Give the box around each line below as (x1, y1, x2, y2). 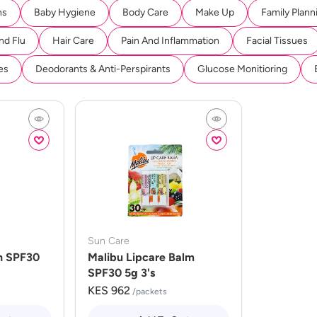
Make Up (195, 6, 234, 18)
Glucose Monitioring (197, 63, 287, 75)
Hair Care (52, 35, 94, 47)
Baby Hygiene (34, 6, 96, 18)
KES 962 (87, 284, 130, 297)
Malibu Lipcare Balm (87, 250, 195, 264)
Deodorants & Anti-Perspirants (35, 63, 171, 75)
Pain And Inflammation (121, 35, 219, 47)
